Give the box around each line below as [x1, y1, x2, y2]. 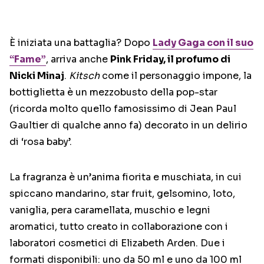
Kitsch [69, 70, 100, 82]
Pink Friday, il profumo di [110, 53, 230, 65]
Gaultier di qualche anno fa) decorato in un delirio [9, 119, 247, 131]
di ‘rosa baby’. [9, 136, 72, 148]
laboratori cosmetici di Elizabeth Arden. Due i [9, 237, 225, 249]
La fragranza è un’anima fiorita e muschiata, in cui [9, 171, 242, 183]
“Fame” [9, 53, 46, 65]
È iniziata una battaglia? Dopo [9, 37, 153, 49]
